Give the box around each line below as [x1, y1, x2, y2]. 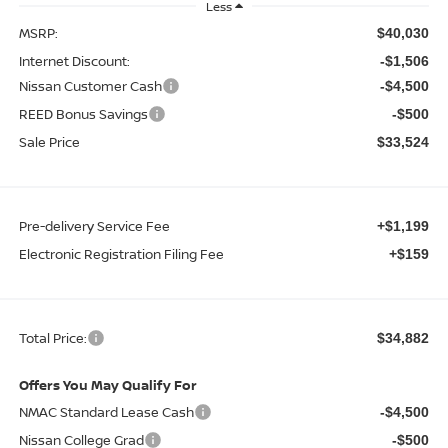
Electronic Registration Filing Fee [18, 244, 224, 263]
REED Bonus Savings [18, 104, 148, 123]
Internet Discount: [18, 51, 130, 70]
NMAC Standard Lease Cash [18, 402, 194, 421]
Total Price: [18, 328, 87, 347]
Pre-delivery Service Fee [18, 216, 170, 235]
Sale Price [18, 132, 80, 151]
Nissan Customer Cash [18, 76, 162, 95]
